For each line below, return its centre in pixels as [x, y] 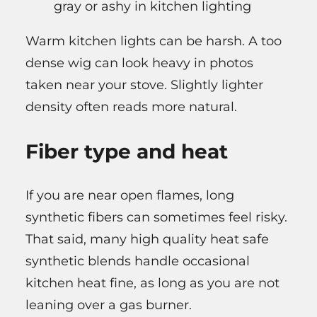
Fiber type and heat [127, 152]
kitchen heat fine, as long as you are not [152, 283]
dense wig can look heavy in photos [139, 63]
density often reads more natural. [131, 107]
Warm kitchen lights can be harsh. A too [154, 41]
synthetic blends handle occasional [138, 261]
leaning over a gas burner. [109, 305]
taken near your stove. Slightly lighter [144, 85]
